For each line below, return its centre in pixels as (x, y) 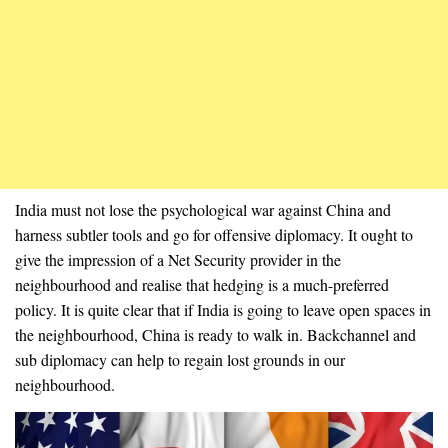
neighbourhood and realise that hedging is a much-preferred (202, 284)
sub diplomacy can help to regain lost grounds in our (180, 359)
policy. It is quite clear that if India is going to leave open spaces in (223, 309)
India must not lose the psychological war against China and (203, 209)
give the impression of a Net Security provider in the (178, 259)
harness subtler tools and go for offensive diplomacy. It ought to (214, 234)
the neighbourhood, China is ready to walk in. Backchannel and (215, 334)
